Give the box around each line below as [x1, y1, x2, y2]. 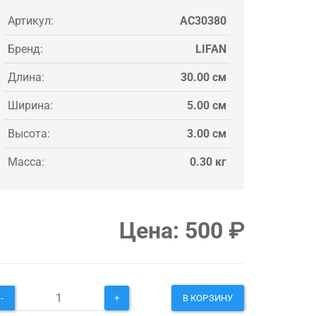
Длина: [8, 70, 44, 84]
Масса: [8, 154, 44, 169]
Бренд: [8, 42, 43, 56]
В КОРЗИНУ [183, 292, 233, 303]
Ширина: [8, 98, 53, 112]
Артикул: [8, 13, 54, 28]
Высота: [8, 126, 50, 140]
